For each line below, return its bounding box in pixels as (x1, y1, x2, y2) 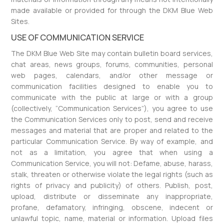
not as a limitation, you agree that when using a (11, 147, 213, 157)
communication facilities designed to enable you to (11, 81, 213, 91)
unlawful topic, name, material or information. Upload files (11, 213, 213, 223)
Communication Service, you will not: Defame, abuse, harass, (11, 158, 213, 168)
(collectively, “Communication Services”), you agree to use (11, 103, 213, 113)
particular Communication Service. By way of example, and (11, 136, 213, 146)
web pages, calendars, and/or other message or (11, 70, 213, 80)
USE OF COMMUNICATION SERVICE (11, 32, 144, 43)
